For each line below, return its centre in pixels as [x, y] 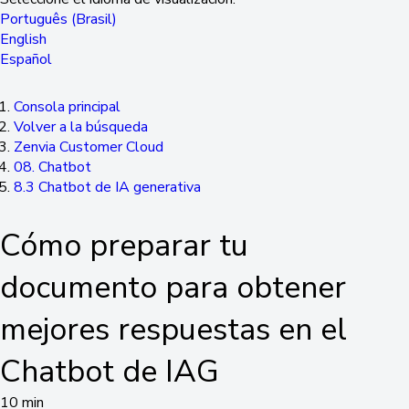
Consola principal [67, 107]
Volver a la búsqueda [81, 127]
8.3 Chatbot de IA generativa [107, 187]
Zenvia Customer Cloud [89, 147]
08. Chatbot [52, 167]
